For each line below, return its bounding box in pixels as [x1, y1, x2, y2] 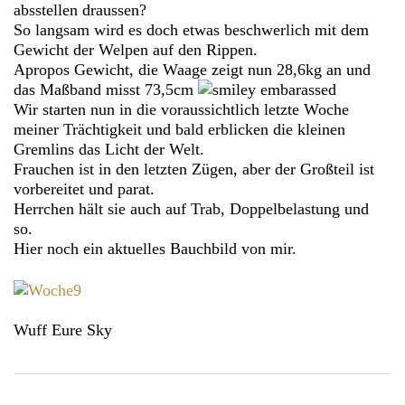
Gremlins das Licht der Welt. [14, 139, 204, 158]
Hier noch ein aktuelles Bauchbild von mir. [14, 239, 297, 258]
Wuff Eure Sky [14, 320, 112, 339]
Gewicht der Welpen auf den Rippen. [14, 40, 258, 59]
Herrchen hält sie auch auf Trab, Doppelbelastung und [14, 199, 369, 218]
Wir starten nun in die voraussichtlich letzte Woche [14, 99, 349, 118]
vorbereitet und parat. [14, 179, 155, 198]
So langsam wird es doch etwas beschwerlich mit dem [14, 20, 369, 39]
